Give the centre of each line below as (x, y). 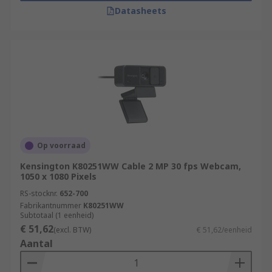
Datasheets (140, 11)
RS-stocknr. (39, 193)
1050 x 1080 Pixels (58, 176)
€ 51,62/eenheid (224, 230)
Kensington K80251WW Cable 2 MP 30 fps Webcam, (131, 166)
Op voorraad (61, 145)
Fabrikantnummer (51, 206)
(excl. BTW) (72, 230)
